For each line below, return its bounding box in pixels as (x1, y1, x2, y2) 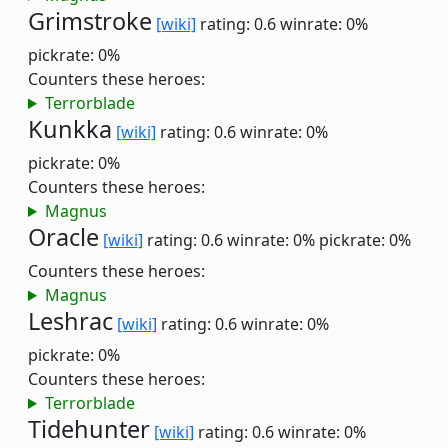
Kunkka (28, 113, 112, 145)
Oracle (28, 221, 99, 253)
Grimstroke (28, 5, 152, 37)
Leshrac (28, 305, 113, 337)
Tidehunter (28, 413, 150, 445)
